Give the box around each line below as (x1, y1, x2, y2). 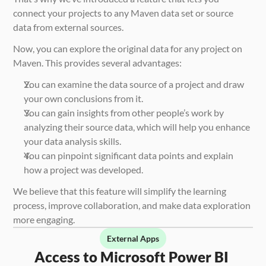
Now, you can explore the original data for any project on (13, 42, 243, 54)
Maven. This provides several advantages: (13, 56, 182, 68)
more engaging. (13, 213, 75, 225)
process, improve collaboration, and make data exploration (13, 199, 251, 211)
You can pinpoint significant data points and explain (24, 149, 234, 161)
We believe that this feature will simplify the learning (13, 185, 227, 197)
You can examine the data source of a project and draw (24, 78, 245, 90)
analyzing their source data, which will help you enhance (24, 121, 251, 132)
